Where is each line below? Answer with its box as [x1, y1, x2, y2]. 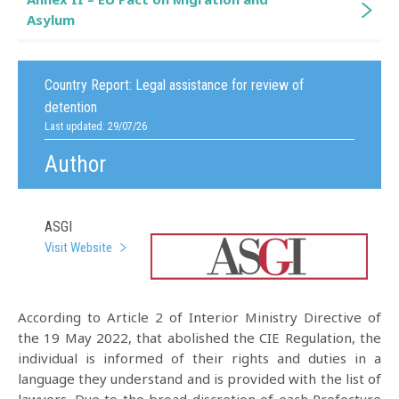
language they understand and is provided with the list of [18, 370, 381, 387]
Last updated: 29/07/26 [45, 120, 147, 133]
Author [45, 151, 106, 177]
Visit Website [45, 240, 112, 256]
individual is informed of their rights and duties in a [18, 349, 381, 367]
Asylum [27, 11, 75, 28]
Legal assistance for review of [135, 77, 304, 94]
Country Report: [45, 77, 135, 94]
